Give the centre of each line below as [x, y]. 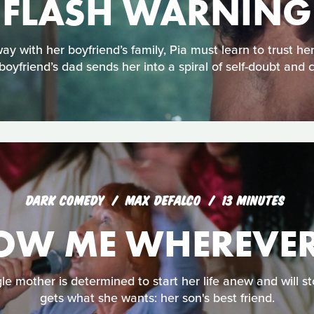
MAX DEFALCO [165, 199]
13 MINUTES [253, 199]
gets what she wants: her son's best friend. [157, 298]
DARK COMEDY [65, 199]
